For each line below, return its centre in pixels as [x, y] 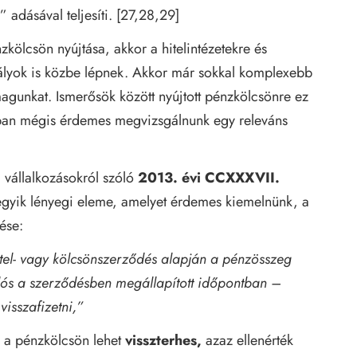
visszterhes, [163, 340]
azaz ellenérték [247, 340]
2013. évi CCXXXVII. [209, 177]
